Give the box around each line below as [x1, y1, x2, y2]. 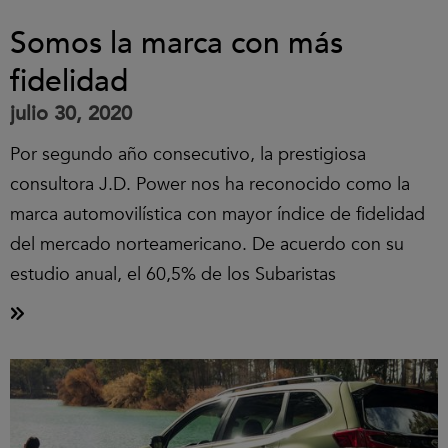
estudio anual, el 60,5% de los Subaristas [10, 262, 336, 287]
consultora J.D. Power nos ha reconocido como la [10, 172, 410, 197]
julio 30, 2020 [10, 100, 132, 127]
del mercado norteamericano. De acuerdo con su [10, 232, 404, 257]
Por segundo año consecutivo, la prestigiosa [10, 142, 366, 167]
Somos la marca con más [10, 23, 343, 64]
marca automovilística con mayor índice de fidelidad [10, 202, 425, 227]
